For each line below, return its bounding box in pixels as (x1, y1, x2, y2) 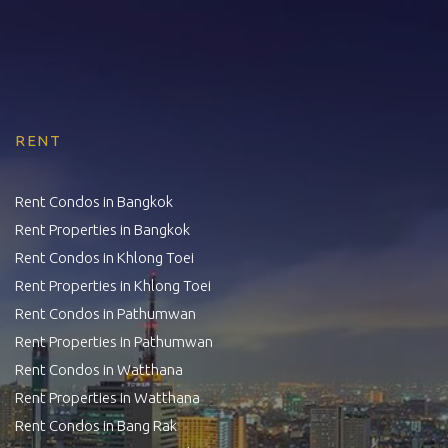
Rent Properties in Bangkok (15, 220, 190, 238)
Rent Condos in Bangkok (15, 192, 173, 210)
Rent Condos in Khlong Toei (15, 248, 194, 266)
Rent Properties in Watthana (15, 388, 200, 406)
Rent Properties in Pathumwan (15, 332, 213, 350)
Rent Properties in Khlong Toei (15, 276, 211, 294)
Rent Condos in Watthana (15, 360, 183, 378)
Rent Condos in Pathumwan (15, 304, 196, 322)
